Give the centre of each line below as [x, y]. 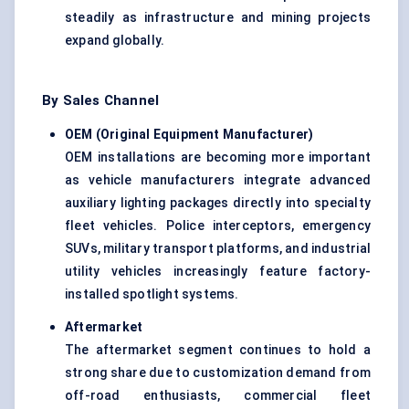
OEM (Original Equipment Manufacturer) [189, 135]
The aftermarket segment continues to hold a [218, 350]
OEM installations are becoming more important [218, 157]
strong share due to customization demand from [218, 373]
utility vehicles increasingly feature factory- [218, 272]
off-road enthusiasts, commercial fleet [218, 396]
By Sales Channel [101, 101]
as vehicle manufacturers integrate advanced [218, 180]
